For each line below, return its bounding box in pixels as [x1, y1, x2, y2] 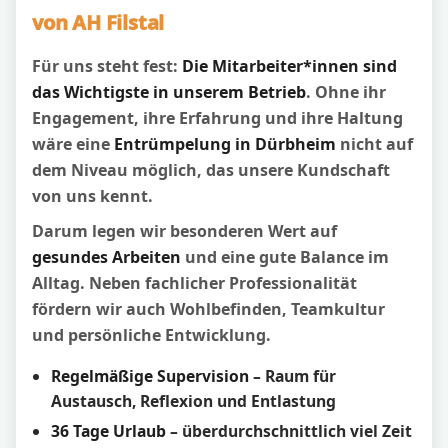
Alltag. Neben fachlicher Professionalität [32, 271, 357, 294]
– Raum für [249, 364, 337, 387]
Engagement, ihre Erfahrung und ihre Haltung [32, 106, 403, 129]
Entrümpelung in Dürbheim [114, 132, 336, 155]
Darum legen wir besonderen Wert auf [32, 219, 337, 242]
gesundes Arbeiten [32, 245, 181, 268]
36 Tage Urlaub [51, 420, 167, 443]
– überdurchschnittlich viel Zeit [166, 420, 413, 443]
